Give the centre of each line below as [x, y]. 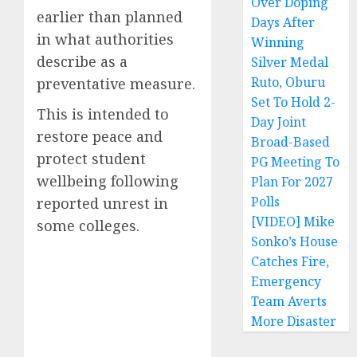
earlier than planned [110, 17]
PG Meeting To [296, 162]
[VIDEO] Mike [293, 222]
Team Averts [289, 302]
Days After [283, 23]
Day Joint [279, 122]
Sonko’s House [295, 242]
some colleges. [88, 226]
